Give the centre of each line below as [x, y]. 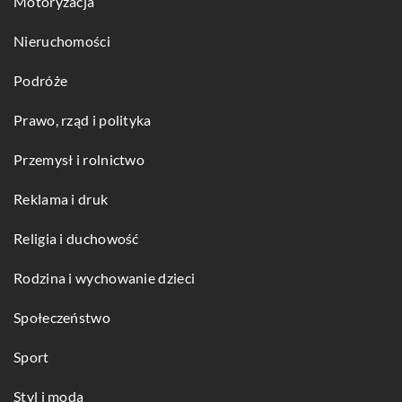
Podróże [41, 80]
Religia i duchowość [76, 238]
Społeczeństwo [62, 317]
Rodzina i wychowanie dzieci [105, 277]
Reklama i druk [61, 198]
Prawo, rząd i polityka [83, 119]
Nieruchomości [62, 40]
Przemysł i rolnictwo [79, 159]
